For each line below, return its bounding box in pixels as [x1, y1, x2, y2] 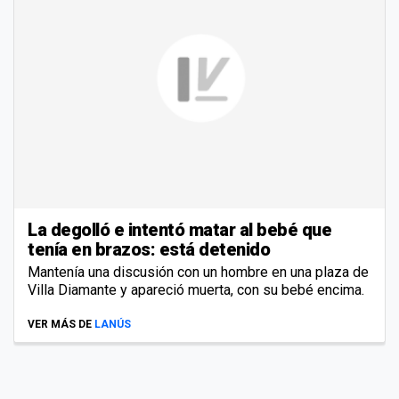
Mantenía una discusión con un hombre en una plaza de [28, 263, 369, 281]
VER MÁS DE [28, 317, 92, 330]
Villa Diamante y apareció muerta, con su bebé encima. [28, 281, 364, 298]
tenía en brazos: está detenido [28, 238, 270, 260]
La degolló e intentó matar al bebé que [28, 218, 331, 240]
